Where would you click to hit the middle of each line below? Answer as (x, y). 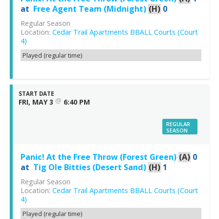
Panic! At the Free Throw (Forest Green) (99, 157)
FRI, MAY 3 (36, 102)
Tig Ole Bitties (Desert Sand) (90, 167)
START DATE (36, 94)
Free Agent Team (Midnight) (90, 9)
